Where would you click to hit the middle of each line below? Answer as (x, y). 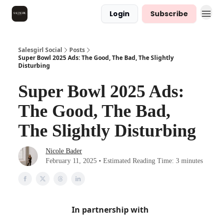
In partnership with (110, 210)
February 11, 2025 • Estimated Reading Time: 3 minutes (124, 161)
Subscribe (169, 14)
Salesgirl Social (40, 50)
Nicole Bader (64, 151)
